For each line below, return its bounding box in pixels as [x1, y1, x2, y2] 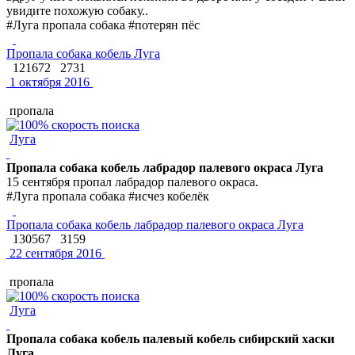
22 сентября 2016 [6, 246, 101, 260]
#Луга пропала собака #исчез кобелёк [6, 189, 209, 203]
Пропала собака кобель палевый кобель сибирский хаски [6, 331, 334, 345]
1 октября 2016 [6, 74, 90, 89]
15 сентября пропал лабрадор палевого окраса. [6, 174, 258, 189]
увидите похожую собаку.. [6, 3, 148, 17]
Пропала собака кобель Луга [6, 46, 160, 60]
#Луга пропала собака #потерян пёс [6, 17, 200, 32]
